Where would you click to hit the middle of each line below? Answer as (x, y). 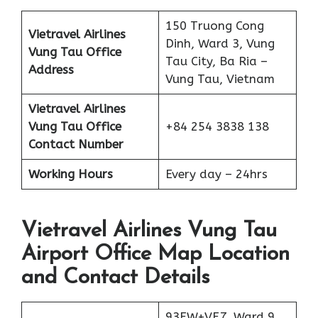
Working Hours (70, 174)
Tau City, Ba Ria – (216, 61)
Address (51, 69)
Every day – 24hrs (216, 174)
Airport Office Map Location (155, 255)
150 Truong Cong (214, 25)
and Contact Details (115, 278)
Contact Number (76, 144)
